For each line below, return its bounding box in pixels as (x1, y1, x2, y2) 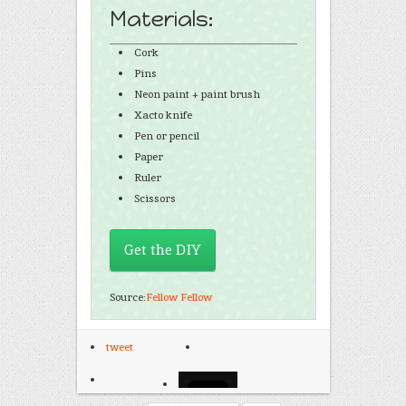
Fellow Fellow (145, 290, 212, 304)
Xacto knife (133, 108, 192, 122)
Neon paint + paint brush (133, 87, 260, 101)
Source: (109, 290, 146, 304)
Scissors (133, 191, 176, 206)
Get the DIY (123, 240, 201, 259)
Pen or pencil (133, 129, 199, 143)
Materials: (109, 5, 213, 32)
